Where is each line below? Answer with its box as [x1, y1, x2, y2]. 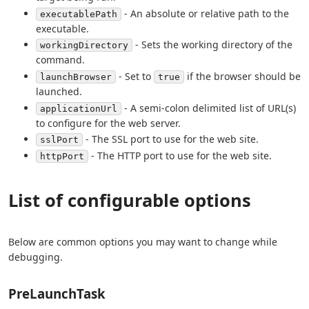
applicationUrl [40, 103, 117, 114]
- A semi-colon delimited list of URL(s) [121, 101, 296, 114]
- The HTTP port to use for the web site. [88, 149, 272, 163]
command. [36, 53, 85, 67]
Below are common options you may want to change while [8, 235, 277, 249]
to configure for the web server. [36, 116, 181, 130]
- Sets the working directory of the [132, 38, 292, 52]
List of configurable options [8, 188, 251, 212]
